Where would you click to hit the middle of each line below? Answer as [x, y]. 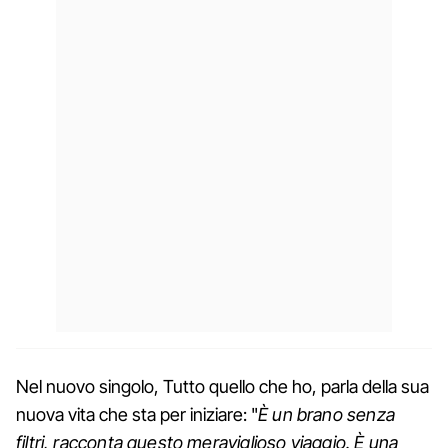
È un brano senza [326, 414]
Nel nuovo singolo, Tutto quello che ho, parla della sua [222, 386]
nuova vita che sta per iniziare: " [137, 414]
